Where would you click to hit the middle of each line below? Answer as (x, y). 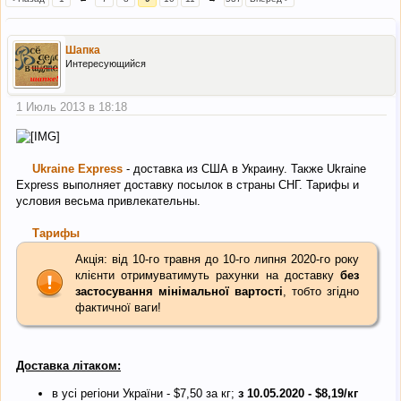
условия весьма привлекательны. (108, 200)
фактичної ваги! (118, 307)
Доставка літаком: (68, 365)
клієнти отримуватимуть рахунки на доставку (205, 275)
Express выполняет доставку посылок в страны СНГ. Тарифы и (188, 184)
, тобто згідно (321, 291)
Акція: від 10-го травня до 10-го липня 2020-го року (217, 259)
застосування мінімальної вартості (179, 291)
